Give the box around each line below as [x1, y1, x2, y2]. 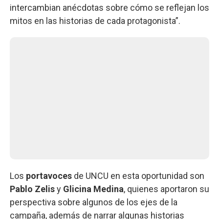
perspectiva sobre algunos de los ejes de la [10, 197, 177, 207]
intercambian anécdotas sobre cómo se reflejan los [10, 2, 209, 13]
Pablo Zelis [10, 183, 57, 194]
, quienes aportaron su [124, 183, 209, 194]
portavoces [26, 170, 74, 181]
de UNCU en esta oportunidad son [74, 170, 204, 181]
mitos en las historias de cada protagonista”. [10, 15, 180, 26]
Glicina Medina [63, 183, 124, 194]
